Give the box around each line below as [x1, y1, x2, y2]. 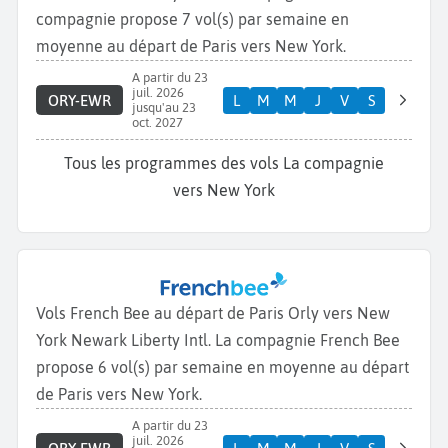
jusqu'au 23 [131, 100, 196, 116]
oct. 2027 [131, 115, 183, 131]
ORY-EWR [47, 91, 111, 109]
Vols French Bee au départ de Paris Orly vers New [36, 304, 390, 323]
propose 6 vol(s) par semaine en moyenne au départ [36, 358, 409, 377]
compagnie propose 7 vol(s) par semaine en [36, 10, 349, 29]
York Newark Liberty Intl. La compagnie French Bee [36, 331, 400, 350]
